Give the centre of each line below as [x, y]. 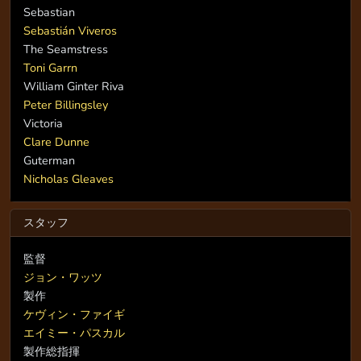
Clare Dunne [56, 142]
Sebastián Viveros [70, 31]
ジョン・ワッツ [63, 278]
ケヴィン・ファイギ [74, 315]
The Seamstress [66, 50]
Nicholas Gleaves [68, 179]
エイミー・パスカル [74, 333]
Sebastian [49, 12]
